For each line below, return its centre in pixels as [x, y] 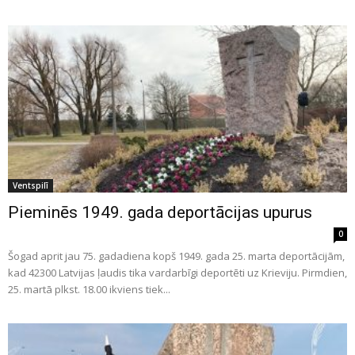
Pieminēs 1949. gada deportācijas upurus [160, 213]
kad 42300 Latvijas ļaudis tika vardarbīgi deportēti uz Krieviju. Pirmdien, [177, 273]
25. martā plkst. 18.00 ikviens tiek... [89, 290]
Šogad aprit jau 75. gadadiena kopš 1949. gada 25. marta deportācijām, [176, 256]
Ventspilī [31, 186]
